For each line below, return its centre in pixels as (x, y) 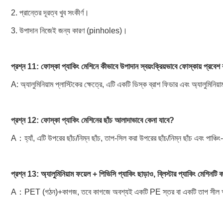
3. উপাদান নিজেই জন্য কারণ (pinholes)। (69, 31)
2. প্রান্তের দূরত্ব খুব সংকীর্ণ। (50, 13)
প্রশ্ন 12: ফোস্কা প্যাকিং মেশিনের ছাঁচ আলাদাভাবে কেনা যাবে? (93, 120)
